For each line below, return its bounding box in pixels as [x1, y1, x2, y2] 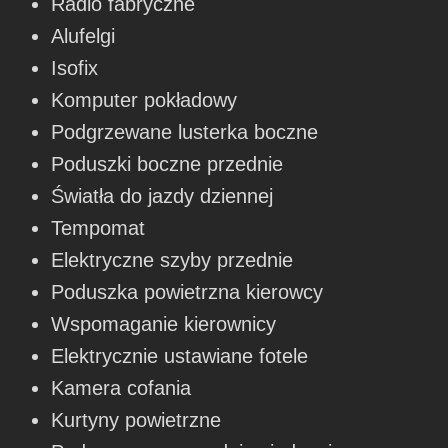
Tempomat [51, 216, 146, 239]
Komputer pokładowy [51, 88, 238, 111]
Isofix [51, 56, 99, 79]
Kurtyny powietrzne [51, 408, 222, 431]
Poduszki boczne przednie [51, 152, 284, 175]
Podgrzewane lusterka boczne [51, 120, 319, 143]
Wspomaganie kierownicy [51, 312, 277, 335]
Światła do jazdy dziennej [51, 184, 274, 207]
